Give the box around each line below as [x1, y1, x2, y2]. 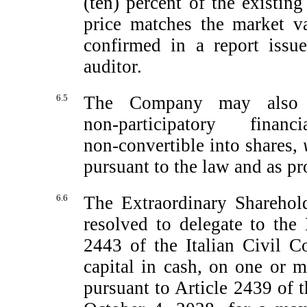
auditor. [84, 56, 142, 77]
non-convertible [84, 135, 204, 156]
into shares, [204, 135, 303, 156]
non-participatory [84, 114, 216, 134]
